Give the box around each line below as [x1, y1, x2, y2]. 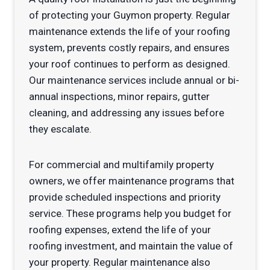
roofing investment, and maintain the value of [29, 240, 233, 253]
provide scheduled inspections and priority [29, 191, 221, 204]
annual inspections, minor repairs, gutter [29, 90, 210, 103]
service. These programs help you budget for [29, 207, 231, 220]
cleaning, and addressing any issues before [29, 107, 224, 119]
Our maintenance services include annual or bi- [29, 74, 239, 87]
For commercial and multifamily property [29, 159, 214, 171]
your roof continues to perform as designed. [29, 58, 230, 71]
